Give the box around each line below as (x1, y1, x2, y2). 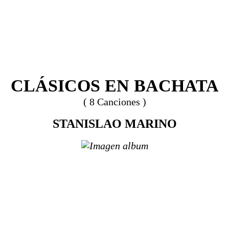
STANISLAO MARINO (52, 117, 177, 130)
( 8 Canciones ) (83, 96, 146, 107)
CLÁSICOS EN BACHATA (10, 76, 219, 95)
